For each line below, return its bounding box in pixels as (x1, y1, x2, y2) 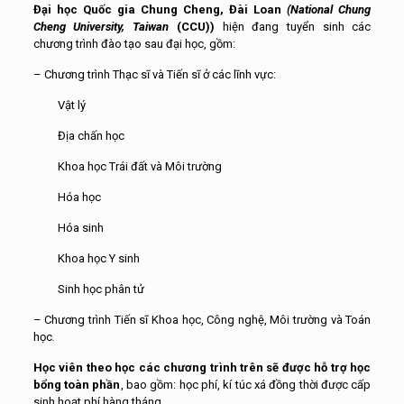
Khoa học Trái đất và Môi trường (32, 160, 222, 173)
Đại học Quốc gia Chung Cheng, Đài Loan (32, 3, 288, 16)
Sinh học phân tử (32, 282, 144, 296)
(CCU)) (176, 20, 215, 33)
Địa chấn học (32, 129, 124, 142)
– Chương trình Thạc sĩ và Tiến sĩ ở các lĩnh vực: (32, 68, 276, 81)
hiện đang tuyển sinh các (214, 20, 372, 33)
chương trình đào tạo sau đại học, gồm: (32, 37, 235, 50)
